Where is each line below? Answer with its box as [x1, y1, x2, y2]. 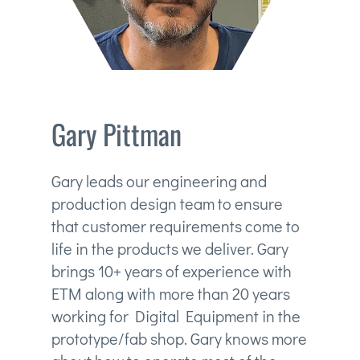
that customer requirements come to [51, 215, 300, 237]
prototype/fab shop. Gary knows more [51, 328, 307, 350]
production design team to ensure [51, 193, 283, 215]
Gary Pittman [51, 113, 182, 155]
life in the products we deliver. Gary [51, 238, 288, 260]
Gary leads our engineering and [51, 170, 267, 192]
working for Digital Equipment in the [51, 305, 301, 327]
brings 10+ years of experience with [51, 260, 292, 282]
